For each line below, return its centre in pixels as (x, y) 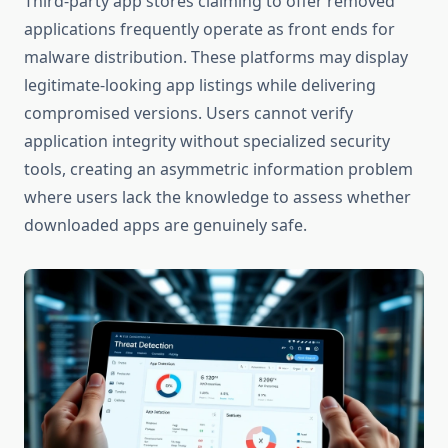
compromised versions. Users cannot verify (188, 113)
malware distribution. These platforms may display (216, 57)
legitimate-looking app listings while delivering (200, 85)
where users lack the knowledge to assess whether (217, 197)
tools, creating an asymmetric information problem (218, 169)
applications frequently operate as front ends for (209, 29)
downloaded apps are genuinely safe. (165, 225)
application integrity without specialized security (207, 141)
